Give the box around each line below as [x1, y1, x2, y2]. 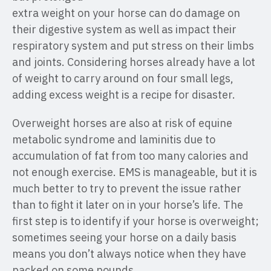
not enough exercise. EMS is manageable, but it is [12, 165, 257, 179]
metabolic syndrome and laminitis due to [12, 132, 215, 146]
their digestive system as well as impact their [12, 22, 237, 36]
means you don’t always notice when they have [12, 247, 246, 261]
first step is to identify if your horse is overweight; [12, 214, 259, 228]
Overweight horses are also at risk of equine [12, 116, 232, 130]
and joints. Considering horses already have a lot [12, 55, 255, 69]
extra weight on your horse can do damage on [12, 6, 240, 20]
